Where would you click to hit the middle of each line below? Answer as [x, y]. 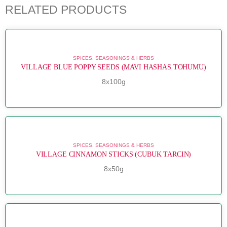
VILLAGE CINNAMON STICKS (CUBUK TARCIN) [113, 154]
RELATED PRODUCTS [66, 9]
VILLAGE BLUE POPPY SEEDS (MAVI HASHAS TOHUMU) [113, 67]
